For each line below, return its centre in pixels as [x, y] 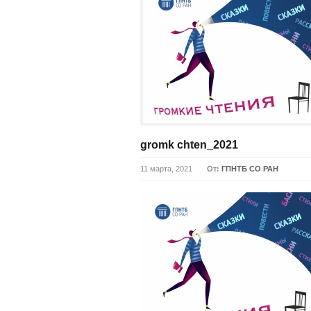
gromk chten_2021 [189, 145]
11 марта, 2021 [166, 169]
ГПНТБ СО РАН [250, 169]
